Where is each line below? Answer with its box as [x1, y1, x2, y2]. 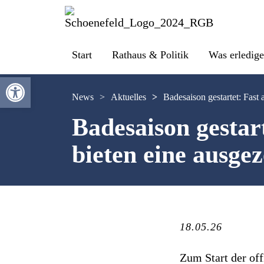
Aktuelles [111, 92, 146, 102]
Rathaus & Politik [112, 49, 189, 61]
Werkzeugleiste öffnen [5, 72, 54, 93]
